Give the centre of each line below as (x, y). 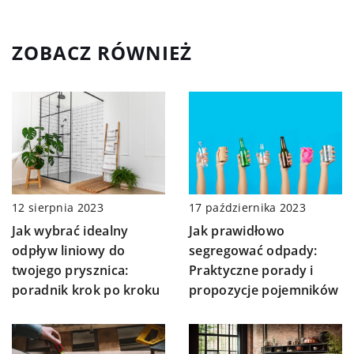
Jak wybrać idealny (70, 230)
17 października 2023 (247, 207)
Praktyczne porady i (251, 270)
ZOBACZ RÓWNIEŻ (102, 53)
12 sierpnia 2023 (58, 207)
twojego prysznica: (70, 270)
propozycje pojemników (264, 290)
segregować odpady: (253, 250)
